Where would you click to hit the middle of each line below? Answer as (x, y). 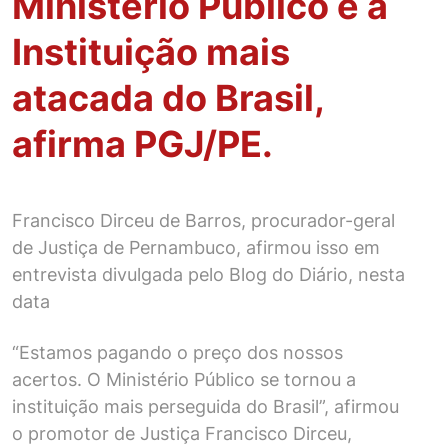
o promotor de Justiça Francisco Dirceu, (182, 433)
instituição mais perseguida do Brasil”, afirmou (205, 406)
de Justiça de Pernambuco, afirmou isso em (196, 247)
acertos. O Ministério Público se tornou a (184, 379)
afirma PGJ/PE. (142, 143)
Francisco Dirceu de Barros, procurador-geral (203, 220)
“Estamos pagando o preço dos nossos (177, 352)
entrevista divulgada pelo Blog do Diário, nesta (208, 274)
